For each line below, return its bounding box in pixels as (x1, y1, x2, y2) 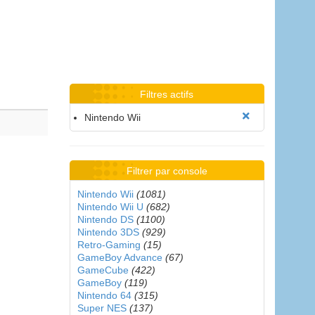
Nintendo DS (77, 214, 134, 225)
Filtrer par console (126, 165, 207, 176)
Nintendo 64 (77, 290, 131, 301)
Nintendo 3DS (77, 226, 139, 238)
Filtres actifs (140, 89, 194, 100)
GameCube (77, 264, 129, 276)
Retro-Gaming (77, 239, 141, 250)
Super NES (77, 302, 127, 314)
